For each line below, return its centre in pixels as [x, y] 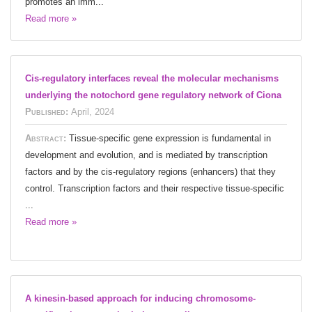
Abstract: [47, 138]
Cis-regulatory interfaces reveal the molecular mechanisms [152, 78]
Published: [47, 111]
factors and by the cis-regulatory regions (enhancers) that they [150, 171]
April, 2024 [93, 111]
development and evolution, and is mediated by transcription [146, 155]
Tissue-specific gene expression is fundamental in [170, 138]
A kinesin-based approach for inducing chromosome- [140, 298]
